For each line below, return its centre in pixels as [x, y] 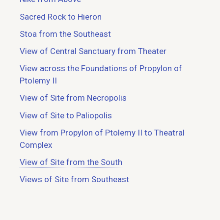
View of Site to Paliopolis [66, 115]
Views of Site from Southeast [74, 179]
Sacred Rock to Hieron [61, 16]
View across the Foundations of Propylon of [101, 69]
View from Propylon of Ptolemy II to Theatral [102, 132]
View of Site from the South [71, 162]
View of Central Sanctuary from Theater [93, 51]
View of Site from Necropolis [73, 98]
